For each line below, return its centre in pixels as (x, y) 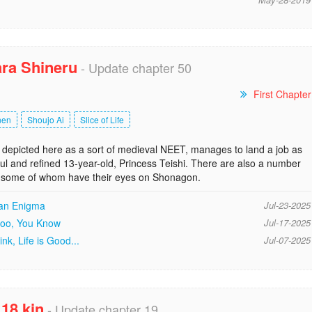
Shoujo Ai (46, 119)
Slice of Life (102, 119)
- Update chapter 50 (134, 67)
